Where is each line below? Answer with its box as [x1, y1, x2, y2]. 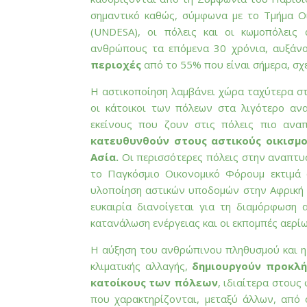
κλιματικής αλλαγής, [90, 259, 193, 273]
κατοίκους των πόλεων [90, 275, 218, 289]
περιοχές [90, 58, 141, 71]
